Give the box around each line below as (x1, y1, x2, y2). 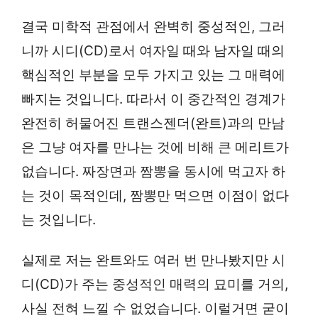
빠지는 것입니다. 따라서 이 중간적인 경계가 (21, 91, 285, 108)
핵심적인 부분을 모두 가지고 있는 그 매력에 (21, 67, 285, 84)
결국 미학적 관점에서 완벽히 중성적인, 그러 (21, 18, 285, 35)
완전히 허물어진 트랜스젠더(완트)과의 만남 (21, 115, 285, 132)
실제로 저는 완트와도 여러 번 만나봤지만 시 (21, 252, 285, 269)
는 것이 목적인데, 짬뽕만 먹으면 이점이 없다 (21, 187, 289, 204)
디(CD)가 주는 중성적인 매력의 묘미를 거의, (21, 276, 288, 293)
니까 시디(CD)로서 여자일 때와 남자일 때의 (21, 43, 285, 60)
